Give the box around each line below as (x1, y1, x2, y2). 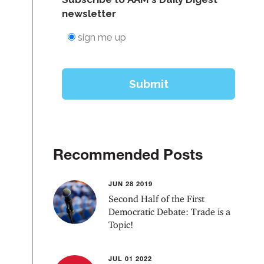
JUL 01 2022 (108, 255, 153, 262)
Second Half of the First (108, 193, 205, 204)
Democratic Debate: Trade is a (108, 206, 231, 217)
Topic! (108, 219, 134, 230)
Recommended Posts (53, 146, 203, 163)
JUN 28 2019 (108, 180, 153, 187)
